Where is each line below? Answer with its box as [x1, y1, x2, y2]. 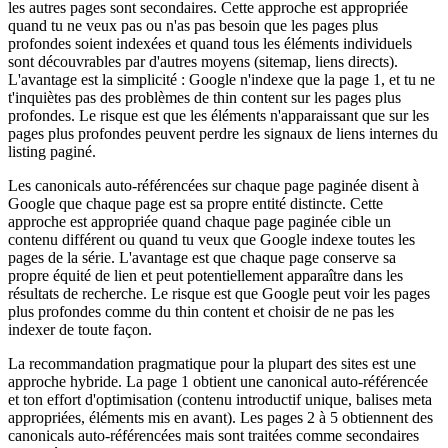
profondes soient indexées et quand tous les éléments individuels [8, 35, 412, 53]
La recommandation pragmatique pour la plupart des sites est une [8, 355, 416, 373]
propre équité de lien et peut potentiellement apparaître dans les [8, 267, 403, 285]
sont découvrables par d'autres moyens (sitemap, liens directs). [8, 53, 398, 71]
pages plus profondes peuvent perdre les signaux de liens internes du [8, 125, 438, 143]
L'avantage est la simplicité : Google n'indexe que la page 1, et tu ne [8, 71, 435, 89]
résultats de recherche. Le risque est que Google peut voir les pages [8, 285, 430, 303]
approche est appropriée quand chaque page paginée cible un [8, 213, 391, 231]
